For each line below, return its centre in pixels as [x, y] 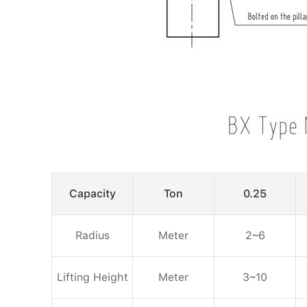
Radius [92, 235]
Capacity [92, 193]
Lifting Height [92, 277]
